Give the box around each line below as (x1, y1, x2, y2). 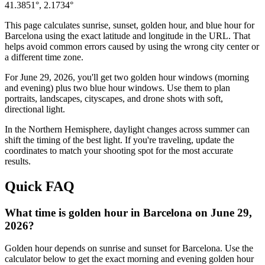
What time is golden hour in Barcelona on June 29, (5, 206, 252, 219)
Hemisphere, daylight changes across (62, 124, 205, 134)
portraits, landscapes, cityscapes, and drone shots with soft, (5, 93, 223, 104)
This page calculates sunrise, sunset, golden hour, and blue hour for (5, 20, 254, 30)
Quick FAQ (5, 178, 75, 194)
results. (5, 156, 31, 166)
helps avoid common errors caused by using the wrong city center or (5, 41, 259, 51)
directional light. (5, 104, 65, 114)
